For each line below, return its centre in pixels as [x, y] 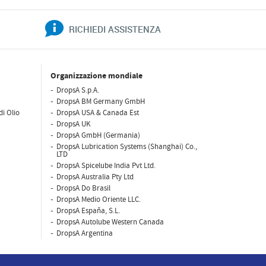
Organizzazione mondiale [96, 76]
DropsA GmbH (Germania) [98, 135]
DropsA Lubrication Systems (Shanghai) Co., [126, 147]
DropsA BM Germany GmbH [100, 102]
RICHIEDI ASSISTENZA [115, 29]
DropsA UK [73, 124]
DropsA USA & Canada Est [97, 113]
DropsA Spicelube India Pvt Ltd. [106, 166]
